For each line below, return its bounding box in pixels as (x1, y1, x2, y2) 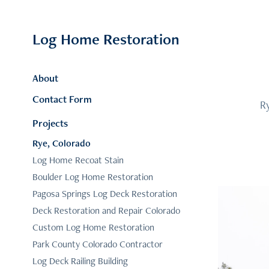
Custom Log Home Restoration (32, 221, 154, 234)
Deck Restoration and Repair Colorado (32, 204, 180, 217)
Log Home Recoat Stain (32, 154, 124, 166)
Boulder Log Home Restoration (32, 171, 153, 183)
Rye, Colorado (32, 137, 91, 150)
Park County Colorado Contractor (32, 238, 163, 250)
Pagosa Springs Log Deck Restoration (32, 187, 177, 200)
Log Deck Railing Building (32, 255, 128, 267)
